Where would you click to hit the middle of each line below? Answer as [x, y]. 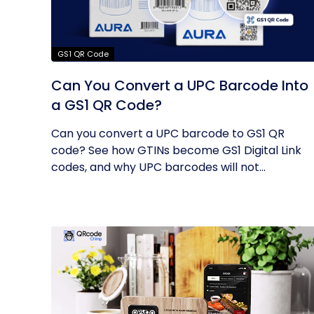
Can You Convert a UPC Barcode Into [180, 86]
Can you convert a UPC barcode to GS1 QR [168, 134]
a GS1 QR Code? [107, 105]
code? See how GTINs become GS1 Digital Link [176, 150]
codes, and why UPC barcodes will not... [158, 167]
